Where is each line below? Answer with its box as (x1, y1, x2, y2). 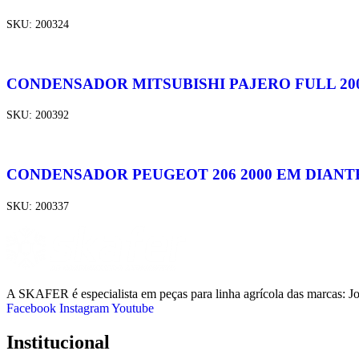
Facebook (6, 301, 56, 316)
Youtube (111, 301, 154, 316)
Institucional (6, 332, 110, 353)
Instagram (59, 301, 109, 316)
